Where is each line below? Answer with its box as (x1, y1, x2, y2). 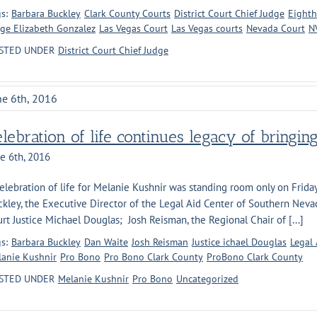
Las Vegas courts (171, 22, 243, 35)
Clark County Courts (84, 7, 171, 20)
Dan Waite (84, 236, 128, 248)
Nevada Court (246, 22, 305, 35)
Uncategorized (176, 272, 238, 285)
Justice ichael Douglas (192, 236, 287, 248)
